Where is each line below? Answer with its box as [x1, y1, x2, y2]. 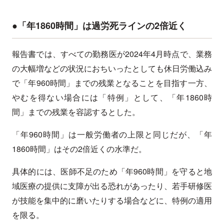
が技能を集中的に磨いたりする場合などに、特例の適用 [12, 194, 212, 206]
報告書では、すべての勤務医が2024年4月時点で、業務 [12, 48, 212, 60]
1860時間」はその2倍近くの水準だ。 [12, 143, 146, 155]
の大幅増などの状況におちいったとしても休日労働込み [12, 62, 212, 74]
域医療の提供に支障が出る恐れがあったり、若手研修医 [12, 180, 212, 192]
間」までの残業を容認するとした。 [12, 106, 140, 118]
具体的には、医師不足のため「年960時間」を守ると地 [12, 165, 212, 177]
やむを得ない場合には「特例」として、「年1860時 [12, 91, 212, 103]
